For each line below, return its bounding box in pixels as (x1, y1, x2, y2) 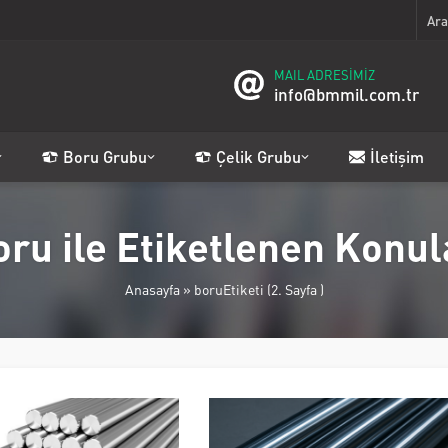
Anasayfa (124, 280, 180, 299)
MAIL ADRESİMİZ (274, 66, 375, 84)
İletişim (370, 146, 424, 168)
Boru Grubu (63, 146, 147, 168)
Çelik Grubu (216, 146, 301, 168)
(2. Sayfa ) (263, 280, 324, 299)
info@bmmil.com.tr (274, 83, 419, 106)
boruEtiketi (193, 280, 264, 299)
